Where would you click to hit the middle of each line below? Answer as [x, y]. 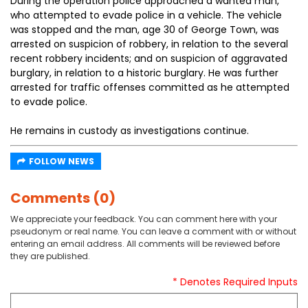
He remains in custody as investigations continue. [130, 131]
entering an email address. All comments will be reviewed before [145, 244]
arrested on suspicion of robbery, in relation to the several [149, 44]
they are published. [50, 256]
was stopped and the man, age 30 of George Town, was [145, 30]
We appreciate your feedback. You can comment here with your [144, 219]
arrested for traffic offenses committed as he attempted [150, 87]
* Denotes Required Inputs [235, 282]
